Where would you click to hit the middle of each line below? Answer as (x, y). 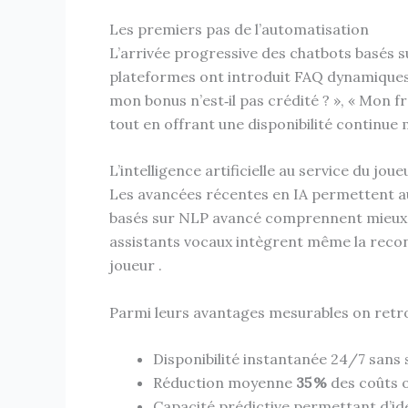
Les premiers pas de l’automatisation (239, 29)
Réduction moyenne (224, 383)
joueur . (136, 265)
